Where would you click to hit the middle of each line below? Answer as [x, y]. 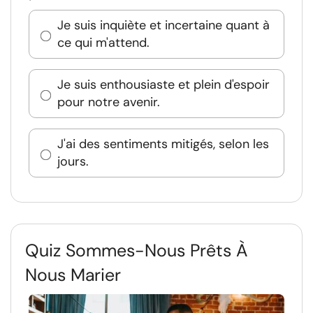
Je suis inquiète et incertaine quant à [163, 25]
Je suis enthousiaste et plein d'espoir [163, 85]
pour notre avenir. [109, 102]
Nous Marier [73, 275]
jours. [73, 161]
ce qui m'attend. [103, 43]
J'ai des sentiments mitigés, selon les [163, 144]
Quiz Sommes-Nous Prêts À [137, 250]
